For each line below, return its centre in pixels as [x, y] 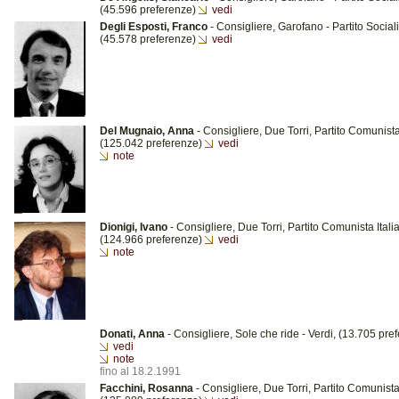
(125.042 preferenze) [152, 143]
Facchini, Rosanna [147, 388]
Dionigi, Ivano [134, 227]
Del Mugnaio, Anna [147, 131]
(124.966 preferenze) [152, 240]
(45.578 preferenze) [149, 39]
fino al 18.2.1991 [140, 371]
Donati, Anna [132, 334]
